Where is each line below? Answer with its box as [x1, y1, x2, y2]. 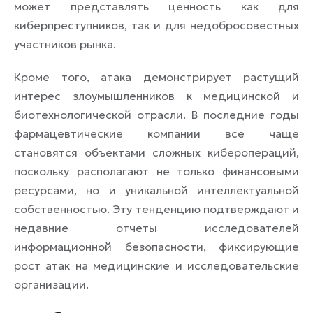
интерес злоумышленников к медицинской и [14, 88, 299, 103]
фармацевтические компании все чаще [14, 126, 299, 140]
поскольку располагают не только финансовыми [14, 163, 299, 178]
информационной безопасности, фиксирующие [14, 239, 299, 254]
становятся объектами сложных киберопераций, [14, 145, 299, 159]
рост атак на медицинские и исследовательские [14, 258, 299, 272]
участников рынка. [14, 36, 116, 51]
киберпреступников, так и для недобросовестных [14, 17, 299, 32]
